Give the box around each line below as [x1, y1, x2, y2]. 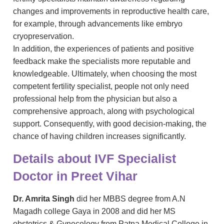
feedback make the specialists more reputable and [13, 56, 190, 65]
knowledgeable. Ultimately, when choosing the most [13, 69, 196, 78]
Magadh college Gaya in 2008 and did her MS [13, 206, 175, 215]
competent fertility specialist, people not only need [13, 81, 189, 90]
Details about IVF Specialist [13, 151, 176, 165]
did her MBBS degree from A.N [74, 194, 185, 203]
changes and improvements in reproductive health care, [13, 6, 209, 15]
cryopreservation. [13, 31, 74, 40]
